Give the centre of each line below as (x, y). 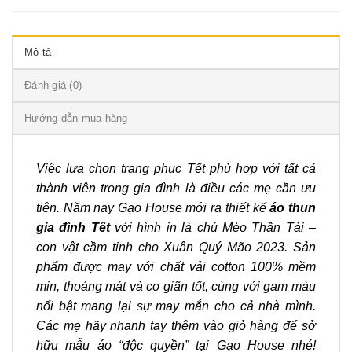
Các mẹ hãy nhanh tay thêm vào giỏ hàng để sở (176, 325)
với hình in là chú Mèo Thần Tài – (213, 227)
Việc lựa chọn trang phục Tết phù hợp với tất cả (176, 168)
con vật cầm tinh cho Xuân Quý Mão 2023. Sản (176, 247)
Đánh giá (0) (53, 85)
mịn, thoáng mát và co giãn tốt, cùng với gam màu (176, 286)
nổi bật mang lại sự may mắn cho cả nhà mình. (176, 306)
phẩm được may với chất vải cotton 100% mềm (176, 266)
